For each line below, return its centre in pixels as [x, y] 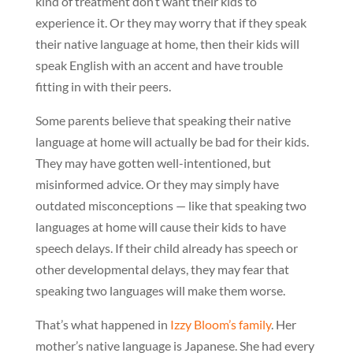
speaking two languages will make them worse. [160, 290]
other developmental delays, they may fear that [162, 269]
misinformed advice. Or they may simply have [157, 184]
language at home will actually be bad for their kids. [172, 141]
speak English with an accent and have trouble [159, 65]
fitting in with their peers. [103, 86]
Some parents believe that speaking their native [163, 120]
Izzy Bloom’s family [220, 324]
